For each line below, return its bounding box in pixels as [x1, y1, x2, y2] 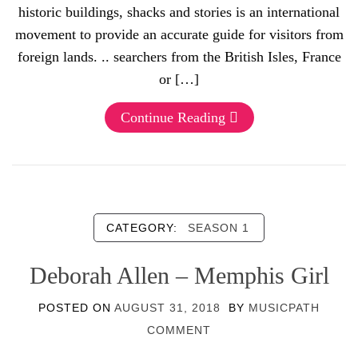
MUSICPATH [249, 301, 320, 314]
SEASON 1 [188, 221, 249, 234]
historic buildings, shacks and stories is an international [18, 4, 340, 20]
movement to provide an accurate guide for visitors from [14, 26, 344, 42]
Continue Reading [120, 109, 225, 125]
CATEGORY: [106, 221, 181, 234]
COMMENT [147, 324, 211, 336]
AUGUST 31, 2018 [114, 301, 221, 314]
